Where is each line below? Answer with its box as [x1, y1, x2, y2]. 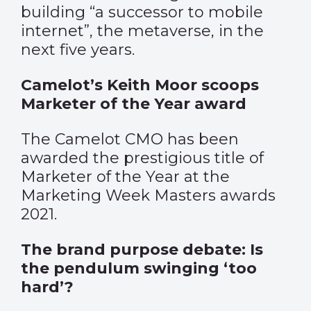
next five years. [21, 40, 135, 59]
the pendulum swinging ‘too [21, 259, 257, 278]
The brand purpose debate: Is [21, 240, 263, 259]
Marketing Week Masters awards [21, 186, 276, 205]
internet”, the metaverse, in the [21, 22, 264, 40]
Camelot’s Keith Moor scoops [21, 76, 259, 94]
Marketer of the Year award [21, 94, 246, 113]
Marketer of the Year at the [21, 167, 230, 186]
